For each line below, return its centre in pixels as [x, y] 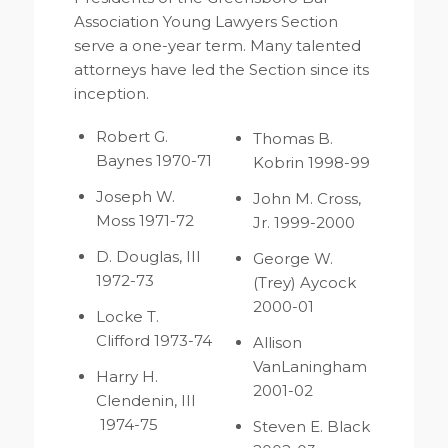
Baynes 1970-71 [153, 161]
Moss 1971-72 [144, 221]
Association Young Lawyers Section [205, 22]
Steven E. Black [312, 427]
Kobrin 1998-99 [312, 163]
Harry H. [126, 377]
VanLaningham [310, 367]
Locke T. [127, 317]
